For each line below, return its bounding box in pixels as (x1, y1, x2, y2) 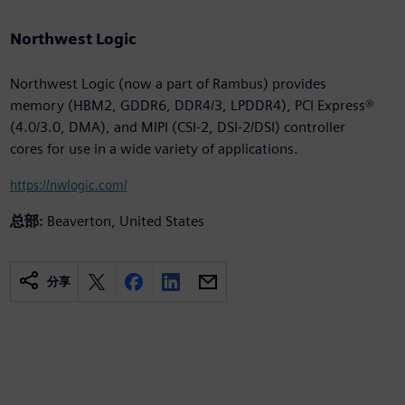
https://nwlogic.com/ (9, 177, 127, 193)
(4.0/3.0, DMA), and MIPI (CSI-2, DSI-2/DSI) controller (9, 118, 345, 137)
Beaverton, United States (46, 212, 204, 231)
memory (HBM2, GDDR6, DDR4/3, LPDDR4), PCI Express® (9, 97, 374, 115)
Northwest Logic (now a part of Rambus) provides (9, 75, 326, 93)
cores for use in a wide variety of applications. (9, 140, 298, 158)
